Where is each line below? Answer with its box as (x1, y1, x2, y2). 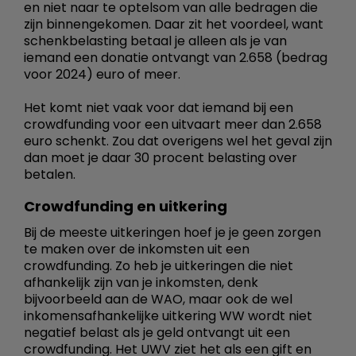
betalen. (24, 164, 75, 184)
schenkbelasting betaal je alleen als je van (24, 31, 287, 50)
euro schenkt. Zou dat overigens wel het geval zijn (24, 131, 332, 150)
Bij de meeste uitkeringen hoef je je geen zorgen (24, 222, 321, 242)
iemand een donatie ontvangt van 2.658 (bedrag (24, 48, 327, 67)
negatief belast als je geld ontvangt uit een (24, 323, 290, 342)
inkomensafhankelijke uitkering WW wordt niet (24, 306, 312, 325)
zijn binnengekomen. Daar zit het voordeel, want (24, 14, 323, 33)
